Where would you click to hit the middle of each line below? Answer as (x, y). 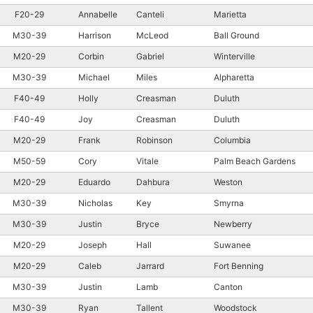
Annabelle (98, 14)
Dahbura (153, 182)
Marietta (231, 14)
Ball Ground (238, 35)
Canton (229, 286)
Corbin (91, 56)
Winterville (235, 56)
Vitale (147, 161)
